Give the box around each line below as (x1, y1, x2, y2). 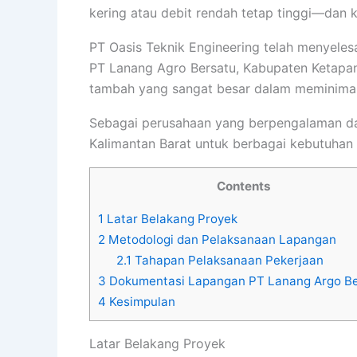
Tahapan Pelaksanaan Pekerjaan (131, 253, 324, 269)
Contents (217, 178, 271, 194)
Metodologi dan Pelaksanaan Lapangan (105, 232, 336, 248)
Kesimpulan (106, 294, 175, 310)
